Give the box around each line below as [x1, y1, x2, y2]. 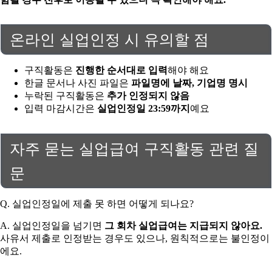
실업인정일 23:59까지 [97, 103, 190, 114]
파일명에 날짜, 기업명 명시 [131, 78, 248, 89]
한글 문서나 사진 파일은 [24, 78, 131, 89]
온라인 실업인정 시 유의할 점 [10, 31, 209, 49]
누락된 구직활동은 [24, 90, 107, 101]
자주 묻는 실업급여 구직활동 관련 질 [10, 140, 259, 158]
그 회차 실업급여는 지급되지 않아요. [104, 220, 262, 231]
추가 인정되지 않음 [107, 90, 189, 101]
